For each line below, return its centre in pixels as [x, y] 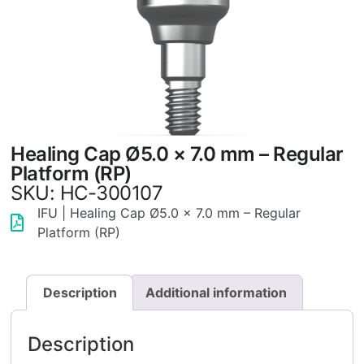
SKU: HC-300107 [87, 193]
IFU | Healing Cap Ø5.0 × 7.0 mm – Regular [169, 213]
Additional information [216, 292]
